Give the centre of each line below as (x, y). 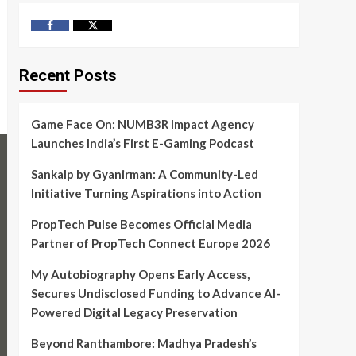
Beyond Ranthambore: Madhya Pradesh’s (143, 344)
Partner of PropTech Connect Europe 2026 (150, 244)
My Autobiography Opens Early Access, (140, 275)
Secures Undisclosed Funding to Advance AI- (155, 294)
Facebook (73, 33)
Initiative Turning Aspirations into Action (146, 193)
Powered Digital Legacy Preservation (134, 313)
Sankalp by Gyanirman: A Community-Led (144, 174)
